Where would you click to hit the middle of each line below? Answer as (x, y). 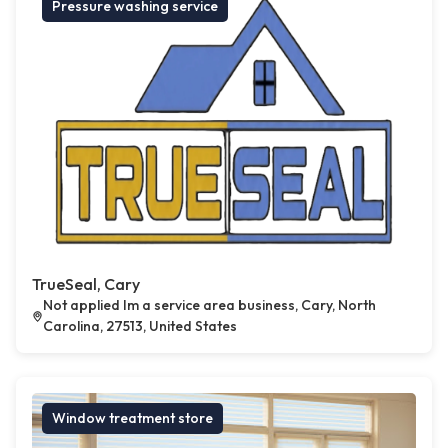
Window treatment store (132, 418)
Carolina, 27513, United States (139, 326)
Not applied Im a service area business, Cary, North (209, 305)
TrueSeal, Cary (86, 284)
